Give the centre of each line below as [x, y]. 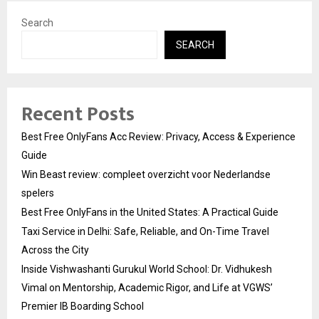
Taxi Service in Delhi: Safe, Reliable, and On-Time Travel [145, 232]
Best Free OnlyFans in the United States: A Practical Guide [150, 213]
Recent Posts [78, 115]
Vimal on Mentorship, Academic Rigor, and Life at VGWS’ [147, 288]
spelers [38, 193]
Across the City [55, 250]
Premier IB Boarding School [83, 307]
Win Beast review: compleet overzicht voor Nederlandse [146, 175]
